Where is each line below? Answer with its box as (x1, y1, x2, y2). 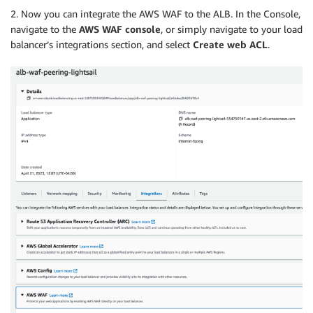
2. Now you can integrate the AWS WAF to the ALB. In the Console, (10, 7, 300, 20)
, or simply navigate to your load (161, 22, 303, 35)
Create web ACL (193, 38, 268, 50)
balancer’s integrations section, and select (10, 38, 193, 50)
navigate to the (10, 22, 79, 35)
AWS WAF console (79, 22, 161, 35)
